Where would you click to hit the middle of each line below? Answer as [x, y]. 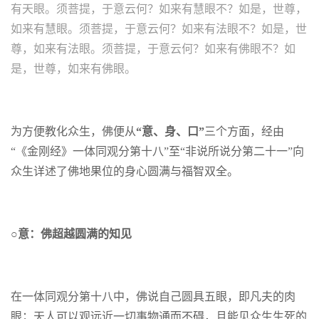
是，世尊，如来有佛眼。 [73, 69]
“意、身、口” [170, 131]
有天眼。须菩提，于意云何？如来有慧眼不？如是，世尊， [159, 9]
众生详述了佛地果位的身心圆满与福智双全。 [125, 171]
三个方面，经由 [244, 131]
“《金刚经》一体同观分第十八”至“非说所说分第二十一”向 [157, 151]
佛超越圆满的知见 [86, 234]
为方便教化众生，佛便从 [73, 131]
